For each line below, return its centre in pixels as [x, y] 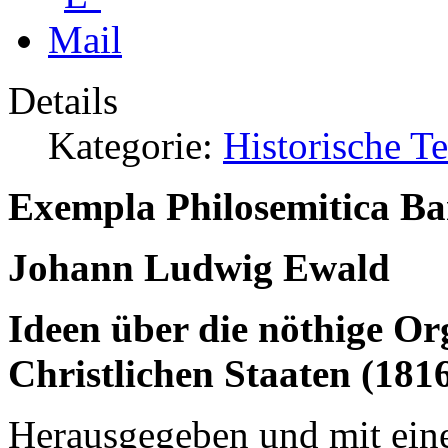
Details [63, 100]
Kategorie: [135, 145]
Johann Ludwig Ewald [199, 267]
